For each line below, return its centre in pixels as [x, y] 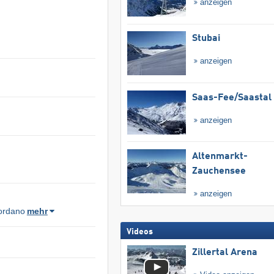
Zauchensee [219, 172]
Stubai [206, 39]
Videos [139, 232]
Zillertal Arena [224, 253]
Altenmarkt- [220, 157]
